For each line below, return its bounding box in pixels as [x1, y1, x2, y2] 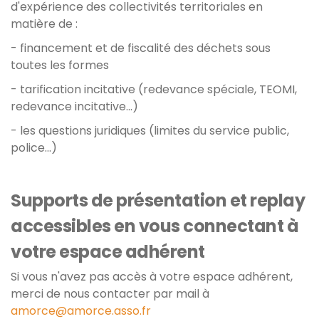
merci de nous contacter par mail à [11, 286, 209, 302]
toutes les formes [11, 57, 109, 73]
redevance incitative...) [11, 98, 138, 115]
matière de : [11, 16, 78, 32]
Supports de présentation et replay [11, 189, 305, 212]
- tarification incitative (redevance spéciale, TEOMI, [11, 81, 297, 98]
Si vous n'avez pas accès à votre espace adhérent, [11, 268, 293, 285]
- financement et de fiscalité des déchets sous [11, 40, 271, 56]
